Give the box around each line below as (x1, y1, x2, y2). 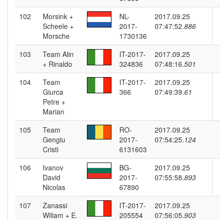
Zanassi (43, 200, 67, 210)
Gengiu (43, 135, 65, 144)
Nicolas (43, 182, 65, 192)
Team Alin (43, 49, 74, 59)
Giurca (43, 87, 63, 97)
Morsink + (43, 11, 73, 21)
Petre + (43, 97, 65, 107)
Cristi (43, 144, 58, 154)
